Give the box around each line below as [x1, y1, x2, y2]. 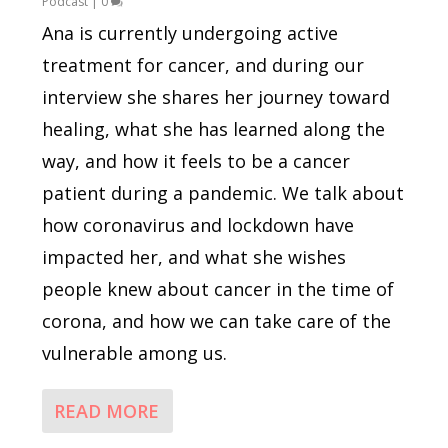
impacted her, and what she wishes [42, 245, 347, 270]
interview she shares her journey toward [42, 85, 391, 110]
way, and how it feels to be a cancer [42, 149, 351, 174]
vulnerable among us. [42, 341, 228, 366]
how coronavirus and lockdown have [42, 213, 355, 238]
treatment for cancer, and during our [42, 53, 365, 78]
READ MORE [54, 399, 160, 424]
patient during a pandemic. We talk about [42, 181, 405, 206]
